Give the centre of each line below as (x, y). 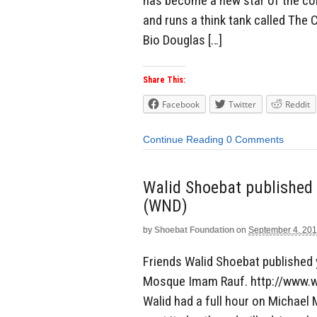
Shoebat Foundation (194, 230)
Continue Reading (183, 140)
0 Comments (255, 140)
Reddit (298, 105)
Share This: (164, 80)
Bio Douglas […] (183, 40)
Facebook (181, 105)
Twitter (242, 105)
